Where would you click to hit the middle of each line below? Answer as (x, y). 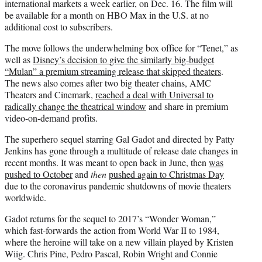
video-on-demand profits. (51, 118)
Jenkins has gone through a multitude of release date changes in (121, 151)
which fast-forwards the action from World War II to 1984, (112, 230)
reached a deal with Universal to (154, 95)
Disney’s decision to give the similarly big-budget (123, 60)
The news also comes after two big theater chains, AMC (108, 83)
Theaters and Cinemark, (50, 95)
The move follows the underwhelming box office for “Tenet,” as (121, 48)
